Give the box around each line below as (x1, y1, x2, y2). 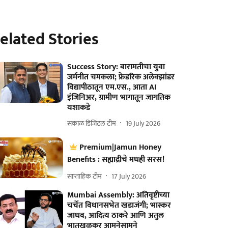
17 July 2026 (111, 170, 147, 182)
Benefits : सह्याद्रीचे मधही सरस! (67, 153, 165, 166)
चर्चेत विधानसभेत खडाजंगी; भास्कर (67, 198, 172, 212)
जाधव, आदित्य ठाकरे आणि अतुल (67, 209, 164, 222)
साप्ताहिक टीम (67, 170, 102, 182)
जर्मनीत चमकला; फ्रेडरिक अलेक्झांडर (67, 70, 175, 84)
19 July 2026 (126, 117, 161, 129)
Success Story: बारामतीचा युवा (67, 60, 165, 74)
